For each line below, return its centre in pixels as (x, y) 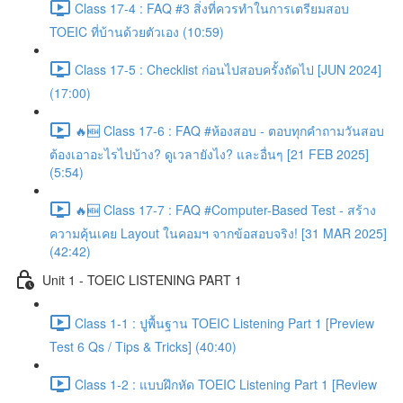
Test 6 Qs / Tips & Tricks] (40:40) (143, 346)
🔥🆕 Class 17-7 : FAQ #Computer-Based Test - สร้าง (225, 209)
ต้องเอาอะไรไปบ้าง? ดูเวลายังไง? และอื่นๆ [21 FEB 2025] (209, 154)
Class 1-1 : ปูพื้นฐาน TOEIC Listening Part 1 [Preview (224, 322)
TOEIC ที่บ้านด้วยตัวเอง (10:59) (137, 31)
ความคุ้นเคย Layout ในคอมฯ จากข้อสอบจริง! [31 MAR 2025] (218, 233)
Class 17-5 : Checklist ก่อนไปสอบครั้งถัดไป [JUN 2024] (228, 69)
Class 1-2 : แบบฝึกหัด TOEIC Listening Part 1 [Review (226, 384)
